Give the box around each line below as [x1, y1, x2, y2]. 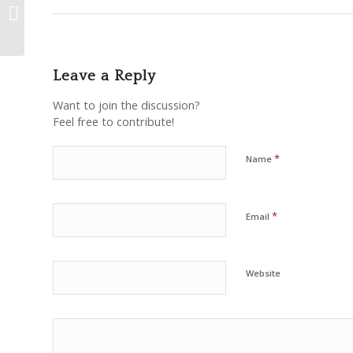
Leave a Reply [53, 68, 156, 84]
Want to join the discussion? [53, 98, 200, 113]
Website [246, 267, 281, 279]
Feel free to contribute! [53, 114, 174, 129]
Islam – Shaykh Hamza [28, 5, 136, 19]
